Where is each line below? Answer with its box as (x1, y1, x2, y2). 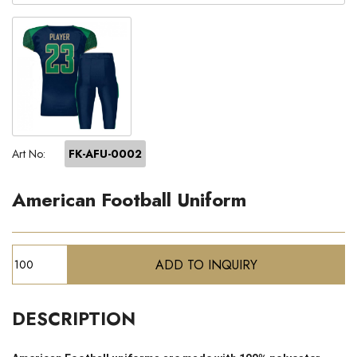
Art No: (12, 146, 49, 162)
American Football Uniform (12, 186, 246, 214)
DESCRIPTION (12, 306, 135, 331)
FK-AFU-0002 (69, 146, 142, 162)
